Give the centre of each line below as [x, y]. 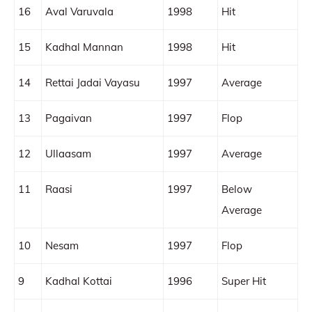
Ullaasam [68, 154]
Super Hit [244, 281]
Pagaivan [69, 118]
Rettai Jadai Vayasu [93, 83]
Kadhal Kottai [79, 281]
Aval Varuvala [79, 11]
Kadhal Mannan [84, 47]
